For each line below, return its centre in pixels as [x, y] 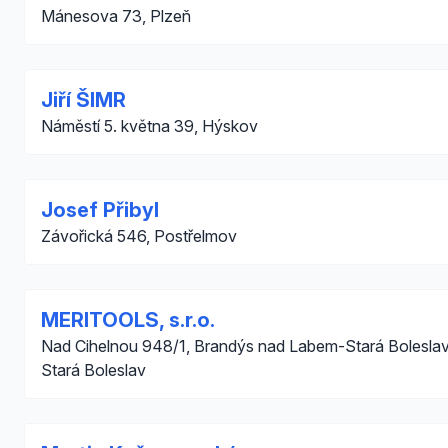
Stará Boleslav [93, 370]
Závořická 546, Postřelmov [139, 236]
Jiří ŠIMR [83, 100]
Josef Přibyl [100, 210]
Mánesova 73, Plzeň [116, 16]
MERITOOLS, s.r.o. [128, 320]
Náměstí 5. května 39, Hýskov [149, 126]
